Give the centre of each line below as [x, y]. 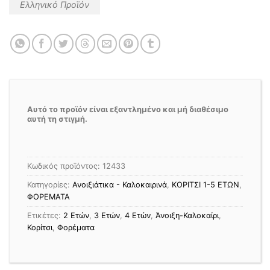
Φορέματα [76, 228]
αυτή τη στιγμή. [57, 119]
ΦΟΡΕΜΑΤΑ [49, 197]
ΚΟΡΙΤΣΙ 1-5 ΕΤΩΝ [206, 185]
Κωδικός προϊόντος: [65, 166]
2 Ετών [76, 216]
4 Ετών [138, 216]
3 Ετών [107, 216]
